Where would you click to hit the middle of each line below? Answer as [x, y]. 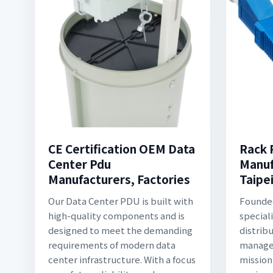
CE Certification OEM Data [122, 148]
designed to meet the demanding [120, 230]
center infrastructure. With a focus [122, 259]
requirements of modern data [112, 245]
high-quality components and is [116, 215]
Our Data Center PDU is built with [121, 201]
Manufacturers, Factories [119, 179]
